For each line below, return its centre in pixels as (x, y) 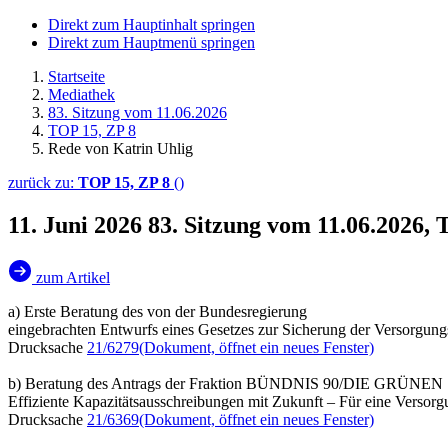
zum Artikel (73, 277)
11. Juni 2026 (78, 224)
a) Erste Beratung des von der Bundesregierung (157, 311)
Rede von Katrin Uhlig (120, 148)
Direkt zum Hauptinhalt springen (151, 24)
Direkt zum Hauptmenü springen (151, 42)
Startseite (76, 76)
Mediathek (81, 94)
